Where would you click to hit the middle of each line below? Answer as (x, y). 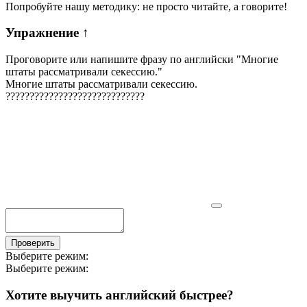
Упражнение (44, 33)
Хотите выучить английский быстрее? (120, 295)
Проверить (33, 243)
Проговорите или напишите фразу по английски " (123, 59)
